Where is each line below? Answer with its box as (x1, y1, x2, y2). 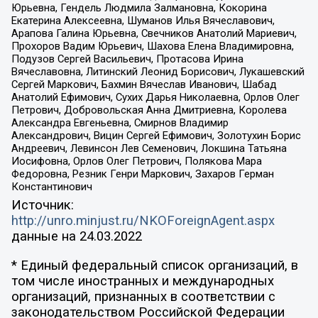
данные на (11, 229, 79, 245)
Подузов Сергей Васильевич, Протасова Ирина (11, 53, 243, 66)
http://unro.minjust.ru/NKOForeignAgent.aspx (11, 213, 275, 229)
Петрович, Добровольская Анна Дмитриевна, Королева (11, 104, 287, 117)
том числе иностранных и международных (11, 273, 274, 289)
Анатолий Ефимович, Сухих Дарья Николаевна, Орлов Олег (11, 91, 300, 104)
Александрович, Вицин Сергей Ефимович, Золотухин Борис (11, 129, 301, 143)
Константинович (11, 180, 92, 194)
